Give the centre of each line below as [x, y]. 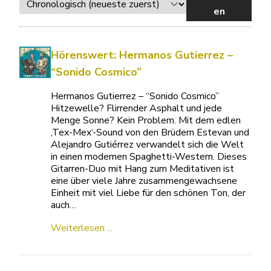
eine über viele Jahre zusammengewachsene [144, 181]
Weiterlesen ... [82, 228]
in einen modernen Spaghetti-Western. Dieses [149, 157]
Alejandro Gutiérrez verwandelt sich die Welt [148, 145]
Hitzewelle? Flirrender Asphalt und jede [137, 109]
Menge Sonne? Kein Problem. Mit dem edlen [146, 121]
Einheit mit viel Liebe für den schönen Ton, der [149, 193]
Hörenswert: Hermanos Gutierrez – [142, 55]
